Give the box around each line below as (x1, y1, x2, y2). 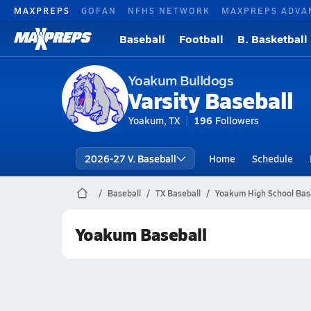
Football (179, 31, 224, 47)
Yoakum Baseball (75, 222, 207, 246)
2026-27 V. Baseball (84, 151, 176, 165)
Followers (215, 113, 259, 127)
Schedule (251, 151, 293, 165)
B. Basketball (237, 31, 308, 47)
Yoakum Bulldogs (128, 70, 234, 90)
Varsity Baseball (128, 84, 294, 116)
